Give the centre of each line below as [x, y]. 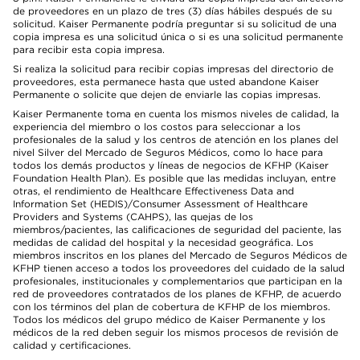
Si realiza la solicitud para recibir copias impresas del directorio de [173, 69]
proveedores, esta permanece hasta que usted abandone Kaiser [166, 82]
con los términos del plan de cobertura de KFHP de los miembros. [172, 307]
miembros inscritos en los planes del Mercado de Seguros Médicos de [180, 255]
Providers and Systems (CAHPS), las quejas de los [133, 217]
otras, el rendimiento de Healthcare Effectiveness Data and [153, 191]
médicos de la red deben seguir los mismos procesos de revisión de [176, 332]
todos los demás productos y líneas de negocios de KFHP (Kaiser [171, 165]
